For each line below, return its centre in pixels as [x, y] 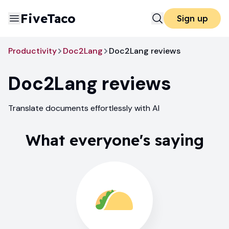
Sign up [192, 18]
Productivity [32, 51]
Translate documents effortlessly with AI [84, 108]
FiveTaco [48, 18]
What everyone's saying [114, 140]
